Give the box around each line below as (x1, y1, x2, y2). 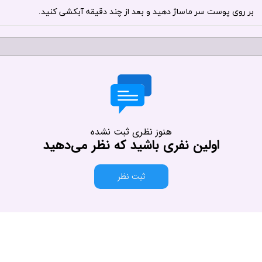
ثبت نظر (117, 170, 145, 184)
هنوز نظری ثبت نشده (90, 125, 172, 140)
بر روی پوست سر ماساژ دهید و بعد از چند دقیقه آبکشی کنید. (39, 6, 254, 18)
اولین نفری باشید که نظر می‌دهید (43, 135, 219, 156)
